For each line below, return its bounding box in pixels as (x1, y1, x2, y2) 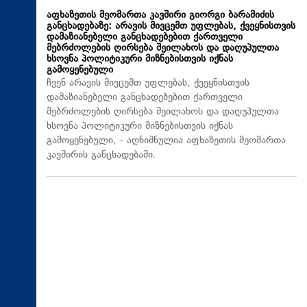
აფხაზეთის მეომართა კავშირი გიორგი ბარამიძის (47, 8, 274, 23)
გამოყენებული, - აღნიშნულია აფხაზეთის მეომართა (47, 133, 286, 148)
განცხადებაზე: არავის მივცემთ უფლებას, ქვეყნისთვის (47, 19, 295, 34)
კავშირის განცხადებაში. (47, 147, 156, 162)
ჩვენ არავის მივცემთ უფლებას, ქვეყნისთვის (47, 75, 249, 90)
